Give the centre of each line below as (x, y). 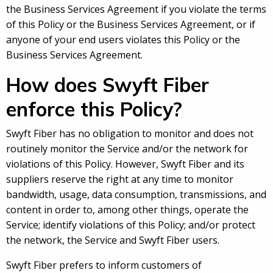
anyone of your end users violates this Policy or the (123, 40)
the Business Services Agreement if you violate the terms (136, 9)
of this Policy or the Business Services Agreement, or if (131, 25)
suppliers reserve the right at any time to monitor (120, 179)
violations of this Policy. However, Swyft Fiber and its (125, 164)
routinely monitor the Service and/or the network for (127, 149)
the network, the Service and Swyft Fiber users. (113, 240)
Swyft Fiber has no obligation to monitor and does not (130, 134)
